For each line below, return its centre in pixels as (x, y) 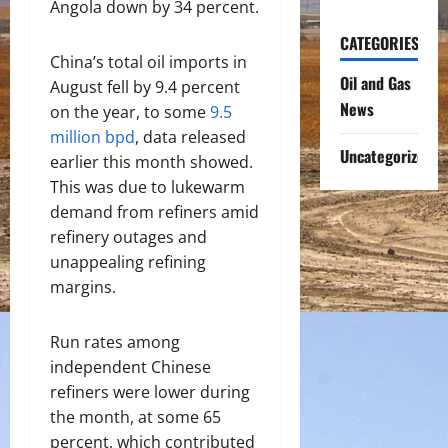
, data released (190, 137)
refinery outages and (128, 237)
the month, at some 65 (135, 417)
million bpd (92, 137)
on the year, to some (130, 112)
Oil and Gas (375, 83)
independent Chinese (130, 367)
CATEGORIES (379, 43)
